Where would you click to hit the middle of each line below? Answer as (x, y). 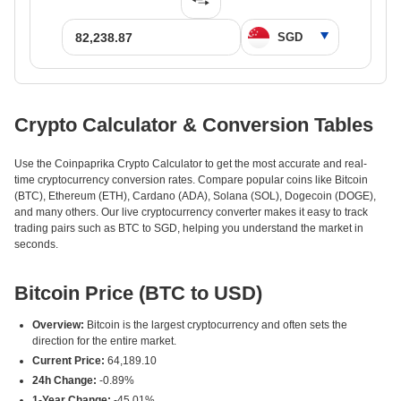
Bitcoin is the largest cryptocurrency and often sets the (216, 325)
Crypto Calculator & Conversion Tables (194, 125)
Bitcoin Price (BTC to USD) (138, 293)
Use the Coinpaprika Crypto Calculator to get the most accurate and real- (191, 164)
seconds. (36, 244)
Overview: (58, 325)
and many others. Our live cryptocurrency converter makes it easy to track (191, 212)
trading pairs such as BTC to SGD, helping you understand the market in (189, 228)
